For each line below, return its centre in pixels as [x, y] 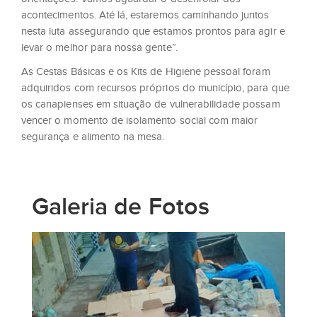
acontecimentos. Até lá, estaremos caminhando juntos [145, 15]
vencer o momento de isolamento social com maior [140, 121]
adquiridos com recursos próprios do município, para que [155, 88]
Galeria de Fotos [121, 207]
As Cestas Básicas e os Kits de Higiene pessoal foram [146, 72]
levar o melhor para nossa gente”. [99, 47]
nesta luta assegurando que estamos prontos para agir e [153, 31]
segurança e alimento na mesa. [93, 137]
